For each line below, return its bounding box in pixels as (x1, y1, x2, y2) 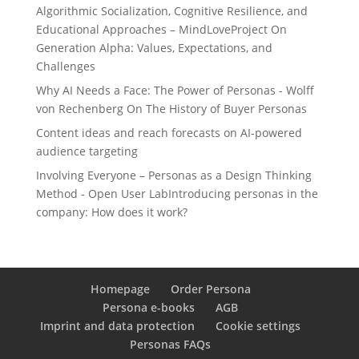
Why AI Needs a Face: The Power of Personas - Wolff (35, 82, 314, 98)
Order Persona (170, 280, 251, 296)
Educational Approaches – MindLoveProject (35, 21, 268, 37)
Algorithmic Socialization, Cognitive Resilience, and (35, 2, 308, 18)
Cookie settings (216, 317, 301, 333)
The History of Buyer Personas (145, 100, 307, 116)
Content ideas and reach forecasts (35, 124, 220, 140)
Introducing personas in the (167, 185, 318, 201)
